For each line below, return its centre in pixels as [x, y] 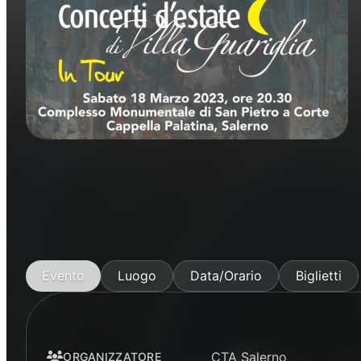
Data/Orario [226, 275]
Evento [63, 275]
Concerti [76, 166]
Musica [145, 166]
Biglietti [319, 275]
